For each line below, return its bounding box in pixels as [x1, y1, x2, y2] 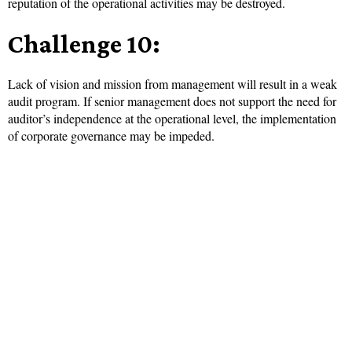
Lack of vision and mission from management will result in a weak [8, 75, 337, 93]
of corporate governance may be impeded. [8, 127, 214, 145]
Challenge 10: [8, 29, 160, 59]
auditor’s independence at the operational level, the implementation [8, 110, 336, 127]
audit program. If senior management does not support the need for [8, 93, 336, 110]
